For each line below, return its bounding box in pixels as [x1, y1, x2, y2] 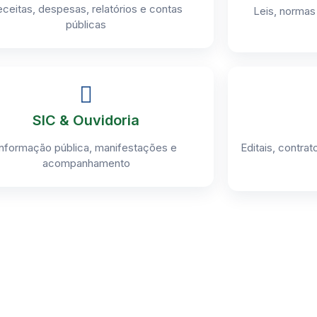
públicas [66, 18, 107, 31]
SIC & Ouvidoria [33, 112, 140, 129]
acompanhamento [42, 156, 130, 170]
